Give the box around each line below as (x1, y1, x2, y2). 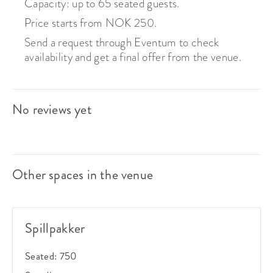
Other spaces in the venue (12, 165, 153, 184)
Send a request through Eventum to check (24, 34, 219, 51)
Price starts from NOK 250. (24, 14, 157, 31)
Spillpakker (25, 218, 85, 238)
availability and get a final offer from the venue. (24, 48, 242, 65)
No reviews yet (12, 99, 92, 119)
